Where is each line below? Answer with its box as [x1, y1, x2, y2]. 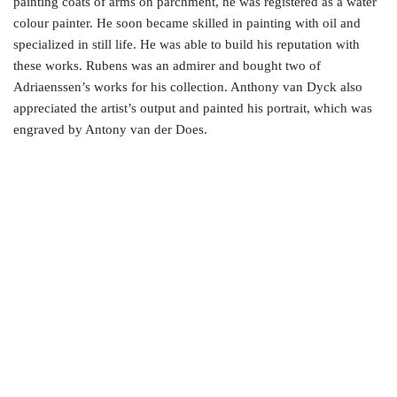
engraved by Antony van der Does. [13, 122, 207, 137]
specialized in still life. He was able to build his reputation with [13, 37, 360, 52]
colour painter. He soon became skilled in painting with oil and [13, 16, 361, 31]
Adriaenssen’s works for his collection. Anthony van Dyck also [13, 80, 362, 95]
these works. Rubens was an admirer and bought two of [13, 58, 321, 74]
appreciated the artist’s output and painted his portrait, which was [13, 101, 372, 116]
